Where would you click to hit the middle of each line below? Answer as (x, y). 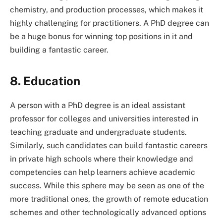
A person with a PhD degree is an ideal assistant (98, 106)
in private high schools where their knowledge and (102, 159)
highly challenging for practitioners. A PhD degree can (110, 23)
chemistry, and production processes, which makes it (107, 10)
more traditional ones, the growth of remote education (109, 199)
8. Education (45, 81)
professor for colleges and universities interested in (104, 119)
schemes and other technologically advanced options (108, 213)
